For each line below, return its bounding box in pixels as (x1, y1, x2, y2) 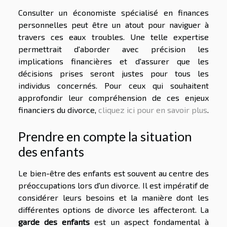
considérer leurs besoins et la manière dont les (18, 193, 209, 203)
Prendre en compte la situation (18, 129, 192, 144)
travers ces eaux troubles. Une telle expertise (18, 32, 209, 42)
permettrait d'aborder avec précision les (18, 44, 209, 54)
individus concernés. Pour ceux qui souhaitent (18, 81, 209, 91)
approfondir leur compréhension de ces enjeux (18, 93, 209, 103)
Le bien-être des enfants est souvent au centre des (18, 168, 209, 178)
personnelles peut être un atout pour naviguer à (18, 20, 209, 30)
